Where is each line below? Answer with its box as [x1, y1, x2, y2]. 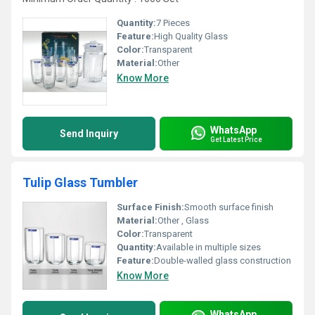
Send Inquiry [60, 128, 118, 139]
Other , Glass [157, 215, 209, 226]
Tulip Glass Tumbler [22, 175, 138, 190]
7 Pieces [156, 18, 190, 28]
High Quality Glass [154, 31, 228, 41]
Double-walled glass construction [154, 255, 291, 266]
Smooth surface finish [184, 202, 274, 212]
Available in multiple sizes [156, 242, 261, 252]
